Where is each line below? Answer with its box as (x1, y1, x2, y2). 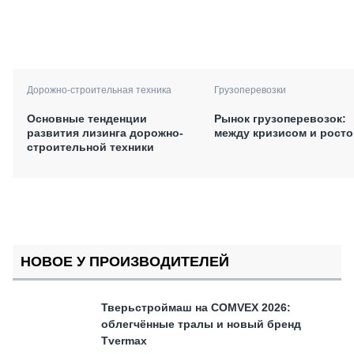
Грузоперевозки (214, 84, 286, 96)
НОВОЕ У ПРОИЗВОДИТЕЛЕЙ (21, 253, 229, 269)
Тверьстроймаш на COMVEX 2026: (101, 300, 291, 314)
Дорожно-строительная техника (27, 84, 171, 96)
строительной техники (27, 140, 154, 153)
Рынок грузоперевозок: (214, 111, 346, 125)
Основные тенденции (27, 111, 147, 125)
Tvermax (101, 333, 147, 347)
